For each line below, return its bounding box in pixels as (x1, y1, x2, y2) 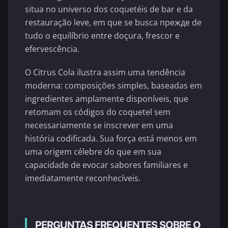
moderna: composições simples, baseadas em (25, 79, 202, 91)
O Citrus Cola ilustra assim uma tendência (25, 66, 185, 78)
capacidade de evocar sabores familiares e (25, 159, 188, 170)
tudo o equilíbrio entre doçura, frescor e (25, 30, 180, 42)
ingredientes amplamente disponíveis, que (25, 93, 188, 104)
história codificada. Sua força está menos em (25, 132, 197, 144)
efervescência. (25, 43, 79, 55)
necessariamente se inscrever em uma (25, 119, 173, 131)
